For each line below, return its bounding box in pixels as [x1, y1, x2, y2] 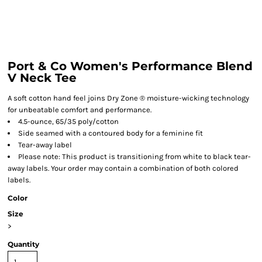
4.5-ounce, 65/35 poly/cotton [18, 117, 119, 126]
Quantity [8, 240, 39, 249]
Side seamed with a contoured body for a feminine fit [18, 129, 203, 137]
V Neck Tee [8, 71, 77, 85]
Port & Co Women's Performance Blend [8, 59, 253, 73]
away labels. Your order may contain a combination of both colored [8, 164, 239, 173]
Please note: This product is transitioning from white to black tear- [18, 152, 251, 161]
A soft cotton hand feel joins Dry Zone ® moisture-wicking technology [8, 94, 249, 102]
